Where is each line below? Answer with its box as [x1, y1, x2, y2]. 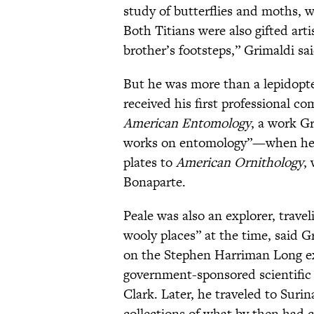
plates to [123, 153, 176, 172]
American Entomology [123, 114, 251, 133]
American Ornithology [176, 153, 303, 172]
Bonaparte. [123, 172, 186, 192]
